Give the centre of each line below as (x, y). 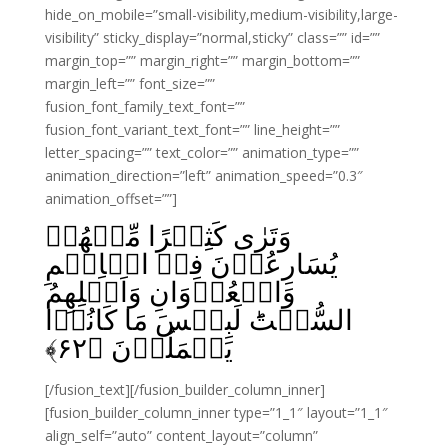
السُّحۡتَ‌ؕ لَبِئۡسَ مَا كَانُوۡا (198, 319)
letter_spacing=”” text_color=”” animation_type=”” (201, 152)
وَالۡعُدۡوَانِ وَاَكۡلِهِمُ (170, 291)
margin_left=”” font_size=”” (129, 83)
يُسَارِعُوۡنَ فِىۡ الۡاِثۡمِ (191, 263)
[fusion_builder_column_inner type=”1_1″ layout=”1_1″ (216, 412)
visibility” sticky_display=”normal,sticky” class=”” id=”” (212, 37)
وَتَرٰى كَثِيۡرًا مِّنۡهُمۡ (168, 235)
